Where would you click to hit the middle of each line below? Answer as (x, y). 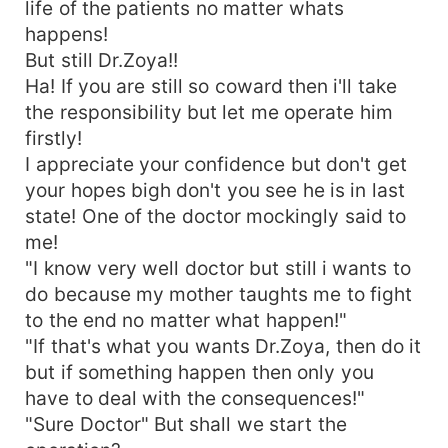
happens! (67, 33)
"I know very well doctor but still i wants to (218, 267)
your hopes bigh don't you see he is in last (215, 189)
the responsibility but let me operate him (209, 111)
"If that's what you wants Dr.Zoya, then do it (223, 345)
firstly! (54, 137)
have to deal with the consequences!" (195, 397)
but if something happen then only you (199, 371)
